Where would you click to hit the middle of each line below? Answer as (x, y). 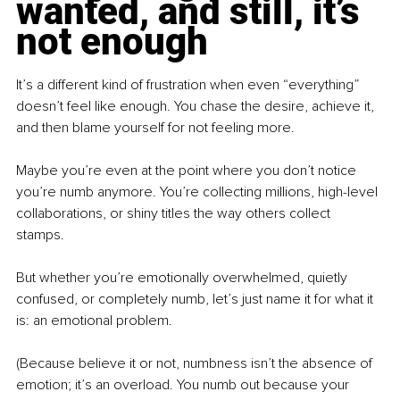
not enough (112, 42)
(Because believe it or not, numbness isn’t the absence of (196, 364)
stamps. (42, 235)
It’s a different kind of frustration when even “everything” (189, 85)
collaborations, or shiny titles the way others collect (175, 214)
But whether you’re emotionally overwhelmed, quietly (183, 278)
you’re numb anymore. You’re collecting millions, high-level (199, 192)
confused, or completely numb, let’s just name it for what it (196, 300)
